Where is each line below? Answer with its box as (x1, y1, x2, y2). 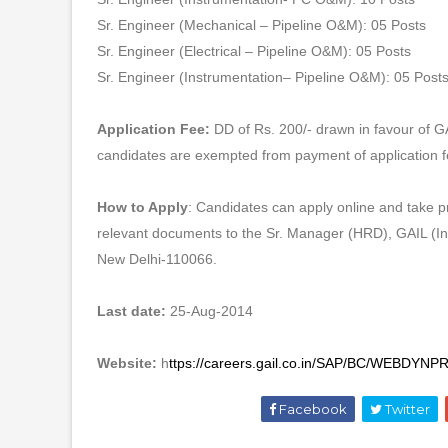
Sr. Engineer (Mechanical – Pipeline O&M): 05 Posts (97, 17, 426, 33)
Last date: (97, 303, 170, 319)
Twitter (381, 401, 430, 417)
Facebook (275, 401, 347, 417)
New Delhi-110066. (97, 251, 217, 267)
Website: (97, 355, 161, 371)
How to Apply (97, 199, 188, 215)
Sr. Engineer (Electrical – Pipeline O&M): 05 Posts (97, 43, 411, 59)
